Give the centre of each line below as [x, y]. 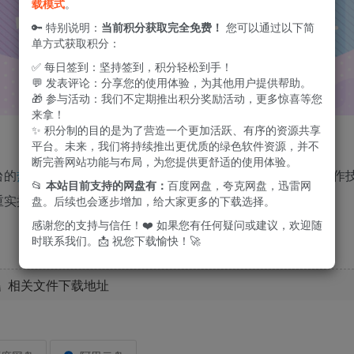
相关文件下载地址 [58, 285]
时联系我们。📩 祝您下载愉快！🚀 [116, 240]
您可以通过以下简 [269, 27]
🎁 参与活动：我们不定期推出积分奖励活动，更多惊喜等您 [177, 98]
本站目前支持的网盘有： [107, 185]
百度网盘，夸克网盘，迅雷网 [239, 185]
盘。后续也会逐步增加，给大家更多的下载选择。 [153, 201]
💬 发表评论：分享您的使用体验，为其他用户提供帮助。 [171, 82]
